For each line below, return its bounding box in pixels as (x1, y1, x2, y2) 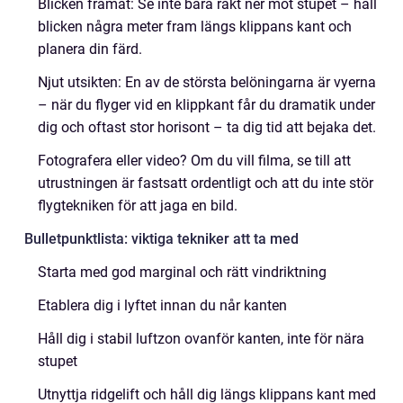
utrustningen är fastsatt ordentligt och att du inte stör (38, 175, 373, 192)
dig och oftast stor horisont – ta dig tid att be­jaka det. (38, 119, 376, 136)
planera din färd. (38, 40, 142, 58)
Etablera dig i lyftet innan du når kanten (38, 297, 287, 314)
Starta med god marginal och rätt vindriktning (38, 264, 327, 281)
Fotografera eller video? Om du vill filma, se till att (38, 152, 351, 169)
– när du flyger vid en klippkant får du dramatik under (38, 96, 375, 113)
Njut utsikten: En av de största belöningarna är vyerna (38, 74, 376, 91)
